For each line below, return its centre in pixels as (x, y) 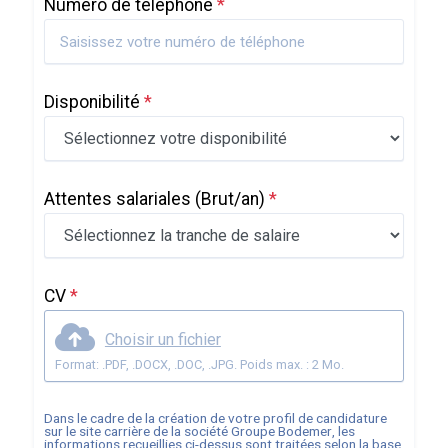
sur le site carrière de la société (137, 431)
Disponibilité (93, 102)
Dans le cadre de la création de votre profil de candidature (215, 418)
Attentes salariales (119, 199)
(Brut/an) (229, 199)
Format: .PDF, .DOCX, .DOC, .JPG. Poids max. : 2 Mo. (237, 364)
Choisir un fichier (162, 339)
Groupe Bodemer (281, 431)
